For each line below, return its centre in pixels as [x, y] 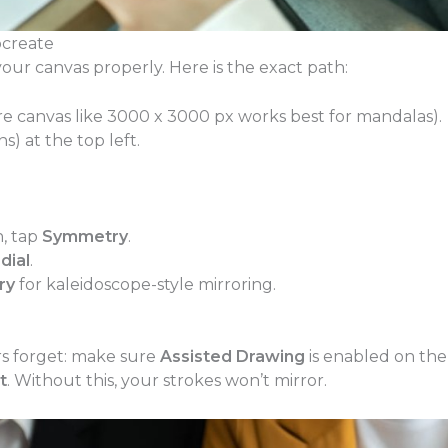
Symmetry [84, 237]
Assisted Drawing [232, 357]
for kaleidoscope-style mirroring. [145, 285]
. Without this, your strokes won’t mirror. [166, 381]
